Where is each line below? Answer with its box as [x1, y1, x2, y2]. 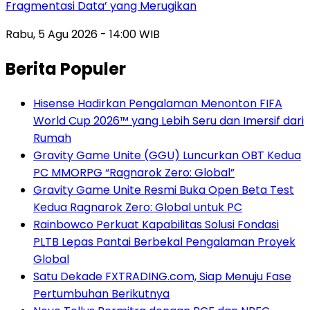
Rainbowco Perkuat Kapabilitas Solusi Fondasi [33, 217, 279, 233]
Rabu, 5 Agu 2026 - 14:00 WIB [6, 26, 160, 43]
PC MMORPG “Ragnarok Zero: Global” [33, 165, 235, 181]
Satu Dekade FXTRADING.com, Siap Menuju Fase [33, 268, 291, 285]
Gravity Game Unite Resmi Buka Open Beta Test [33, 182, 294, 199]
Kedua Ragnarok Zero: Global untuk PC [33, 199, 242, 216]
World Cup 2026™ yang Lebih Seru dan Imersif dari [33, 113, 304, 129]
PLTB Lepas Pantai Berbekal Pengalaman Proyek [33, 234, 295, 250]
